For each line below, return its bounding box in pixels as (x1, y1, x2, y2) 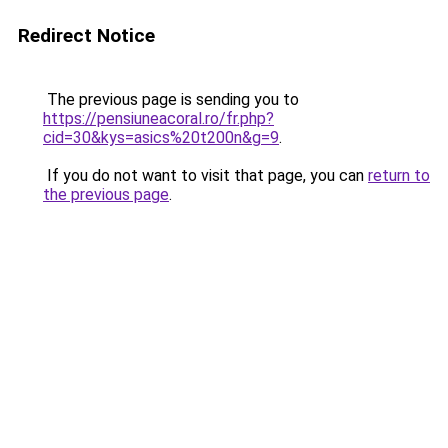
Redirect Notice (18, 24, 155, 47)
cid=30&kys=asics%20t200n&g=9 (43, 128, 279, 147)
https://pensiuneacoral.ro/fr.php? (43, 109, 274, 128)
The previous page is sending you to (43, 90, 299, 109)
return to (368, 166, 430, 185)
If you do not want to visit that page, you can (43, 166, 368, 185)
